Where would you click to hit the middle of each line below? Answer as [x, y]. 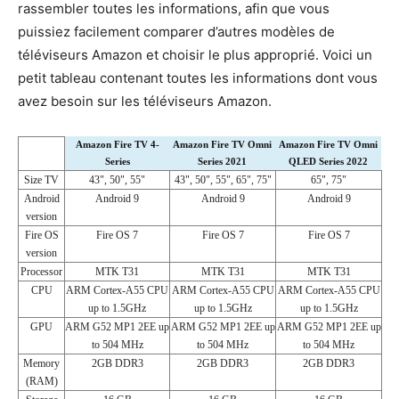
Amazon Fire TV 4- [117, 144]
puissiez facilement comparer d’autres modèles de [176, 31]
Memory [41, 363]
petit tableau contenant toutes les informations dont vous [198, 77]
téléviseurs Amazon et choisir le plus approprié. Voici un [195, 54]
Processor [41, 271]
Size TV [41, 179]
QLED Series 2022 [328, 161]
